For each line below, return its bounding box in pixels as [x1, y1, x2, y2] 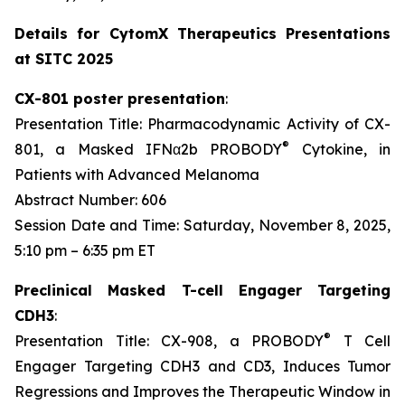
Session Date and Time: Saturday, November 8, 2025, [14, 216, 391, 234]
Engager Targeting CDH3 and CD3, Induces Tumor [14, 357, 391, 375]
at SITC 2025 [14, 50, 113, 68]
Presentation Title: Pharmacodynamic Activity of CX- [14, 115, 391, 133]
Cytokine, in [289, 140, 391, 158]
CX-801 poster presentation [14, 89, 225, 108]
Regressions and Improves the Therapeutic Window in [14, 382, 391, 400]
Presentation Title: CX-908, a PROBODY [14, 332, 324, 350]
